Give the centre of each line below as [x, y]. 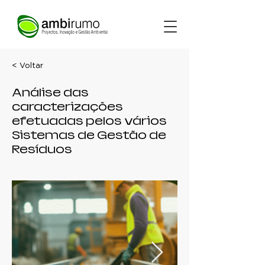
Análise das [50, 93]
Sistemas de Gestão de [89, 135]
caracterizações [67, 107]
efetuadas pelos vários [89, 121]
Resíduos [42, 149]
